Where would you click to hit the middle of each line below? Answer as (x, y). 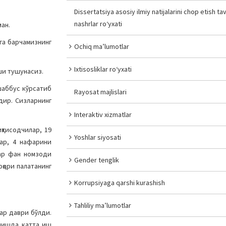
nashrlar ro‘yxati (98, 24)
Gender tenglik (97, 160)
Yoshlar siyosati (98, 137)
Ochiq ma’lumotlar (102, 46)
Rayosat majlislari (101, 92)
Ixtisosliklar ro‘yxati (103, 69)
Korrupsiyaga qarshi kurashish (120, 183)
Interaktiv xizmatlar (103, 115)
